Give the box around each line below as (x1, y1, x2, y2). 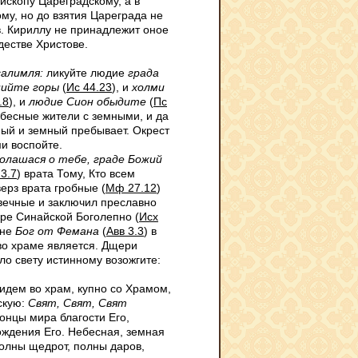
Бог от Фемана (15, 225, 99, 237)
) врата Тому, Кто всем (17, 167, 135, 180)
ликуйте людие (43, 66, 128, 79)
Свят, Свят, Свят (28, 296, 127, 309)
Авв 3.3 (106, 225, 144, 237)
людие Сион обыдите (29, 95, 146, 108)
